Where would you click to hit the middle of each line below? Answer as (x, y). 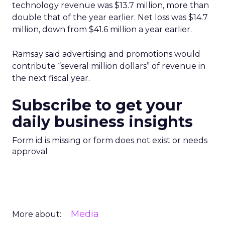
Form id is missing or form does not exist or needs (110, 140)
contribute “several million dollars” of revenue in (109, 66)
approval (30, 151)
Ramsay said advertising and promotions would (106, 54)
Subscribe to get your (97, 105)
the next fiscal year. (51, 78)
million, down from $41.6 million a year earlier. (102, 29)
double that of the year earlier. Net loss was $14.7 (110, 17)
